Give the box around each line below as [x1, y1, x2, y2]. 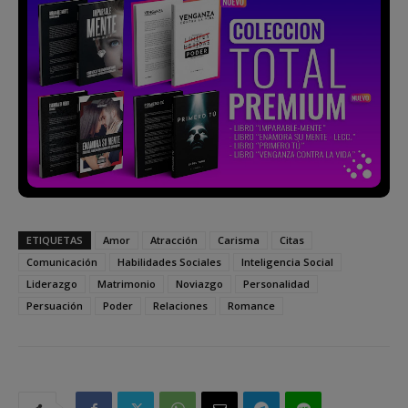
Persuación [26, 298, 83, 312]
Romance [228, 298, 275, 312]
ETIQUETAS [26, 232, 83, 247]
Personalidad [243, 276, 310, 291]
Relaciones [153, 298, 208, 312]
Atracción [150, 232, 198, 247]
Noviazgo [176, 276, 223, 291]
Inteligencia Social [241, 254, 333, 269]
